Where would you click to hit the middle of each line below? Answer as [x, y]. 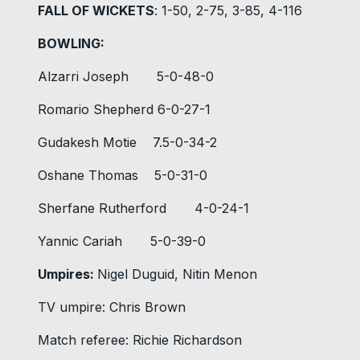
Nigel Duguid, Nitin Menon [177, 274]
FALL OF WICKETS [96, 11]
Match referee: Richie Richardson [140, 340]
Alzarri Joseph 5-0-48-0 [126, 77]
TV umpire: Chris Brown [112, 307]
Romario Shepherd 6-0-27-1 [124, 110]
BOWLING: [71, 44]
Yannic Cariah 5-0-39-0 [122, 241]
